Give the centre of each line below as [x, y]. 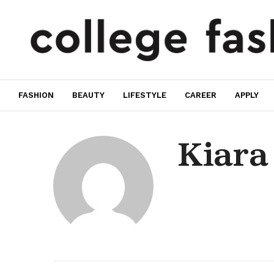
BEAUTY [88, 95]
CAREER [201, 95]
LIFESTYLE [145, 95]
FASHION [36, 95]
